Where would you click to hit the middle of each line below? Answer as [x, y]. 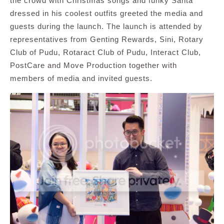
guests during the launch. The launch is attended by [106, 26]
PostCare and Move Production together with [93, 65]
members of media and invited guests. [81, 78]
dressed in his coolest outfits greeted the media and [106, 13]
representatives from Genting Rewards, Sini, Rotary [107, 39]
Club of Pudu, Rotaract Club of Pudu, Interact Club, [105, 52]
